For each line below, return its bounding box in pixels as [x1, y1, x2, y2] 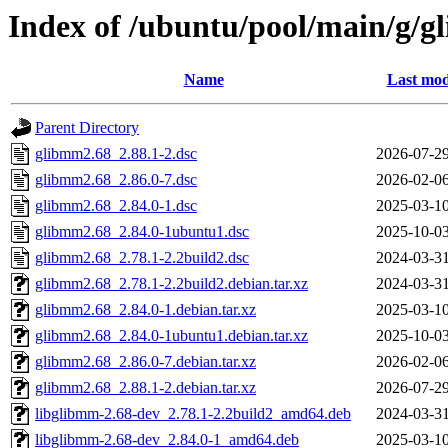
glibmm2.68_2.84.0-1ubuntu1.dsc [35, 223, 249, 241]
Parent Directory [35, 119, 139, 137]
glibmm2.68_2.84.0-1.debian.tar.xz [35, 301, 256, 319]
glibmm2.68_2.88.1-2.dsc [35, 145, 197, 163]
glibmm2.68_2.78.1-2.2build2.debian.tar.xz [35, 275, 308, 293]
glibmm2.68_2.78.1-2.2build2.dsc [35, 249, 249, 267]
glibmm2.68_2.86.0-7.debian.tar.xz [35, 353, 256, 371]
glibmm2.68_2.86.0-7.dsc [35, 171, 197, 189]
